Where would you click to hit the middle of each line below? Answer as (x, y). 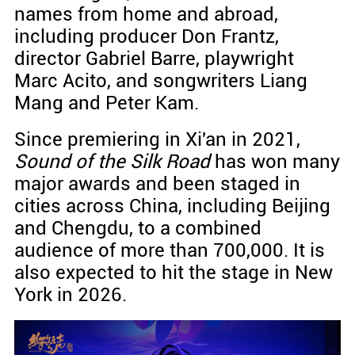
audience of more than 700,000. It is (169, 251)
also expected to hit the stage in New (173, 273)
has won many (277, 162)
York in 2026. (70, 295)
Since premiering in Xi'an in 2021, (157, 140)
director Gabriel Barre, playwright (154, 59)
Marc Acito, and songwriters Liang (160, 81)
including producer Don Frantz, (146, 37)
